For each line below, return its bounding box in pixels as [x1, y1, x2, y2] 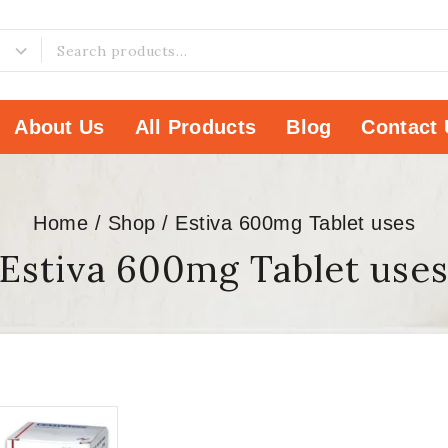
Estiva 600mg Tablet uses [175, 211, 415, 234]
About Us [14, 116, 105, 138]
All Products [134, 116, 257, 138]
